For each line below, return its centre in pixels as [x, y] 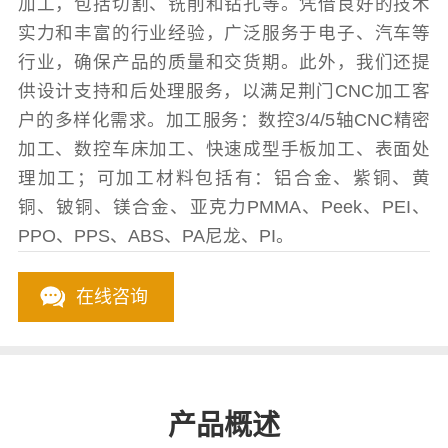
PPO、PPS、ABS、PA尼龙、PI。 [155, 236]
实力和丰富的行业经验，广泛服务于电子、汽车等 [224, 33]
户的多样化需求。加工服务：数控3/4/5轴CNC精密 [224, 120]
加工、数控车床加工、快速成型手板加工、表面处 [224, 149]
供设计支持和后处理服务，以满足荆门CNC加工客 [224, 91]
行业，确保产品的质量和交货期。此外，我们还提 [224, 62]
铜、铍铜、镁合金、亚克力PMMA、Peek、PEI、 [224, 207]
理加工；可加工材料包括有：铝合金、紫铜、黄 [224, 178]
